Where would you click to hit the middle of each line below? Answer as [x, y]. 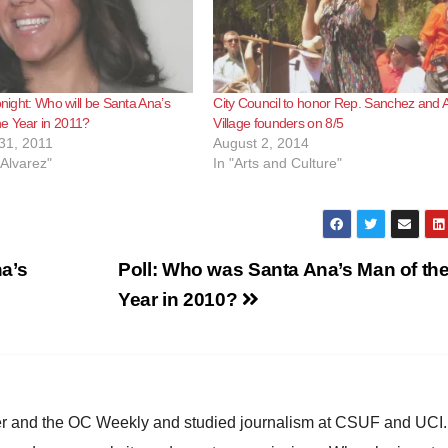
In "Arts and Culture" [278, 162]
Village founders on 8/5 [278, 122]
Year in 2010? [180, 299]
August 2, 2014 [261, 142]
